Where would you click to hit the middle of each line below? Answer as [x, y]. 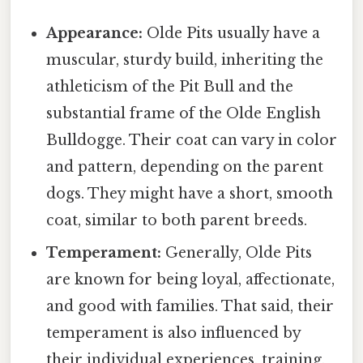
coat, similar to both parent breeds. [177, 221]
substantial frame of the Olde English [184, 114]
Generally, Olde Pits [237, 253]
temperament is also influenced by [174, 333]
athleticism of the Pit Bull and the [170, 87]
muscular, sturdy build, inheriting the [185, 60]
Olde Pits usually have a [232, 34]
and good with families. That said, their [190, 307]
